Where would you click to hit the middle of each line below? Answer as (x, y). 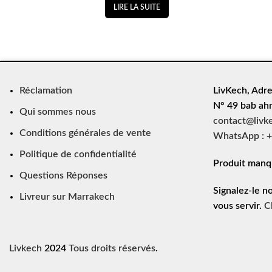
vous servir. (239, 206)
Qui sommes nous (58, 112)
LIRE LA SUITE (137, 7)
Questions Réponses (64, 175)
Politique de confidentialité (78, 154)
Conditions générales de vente (86, 133)
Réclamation (46, 90)
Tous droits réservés (112, 248)
